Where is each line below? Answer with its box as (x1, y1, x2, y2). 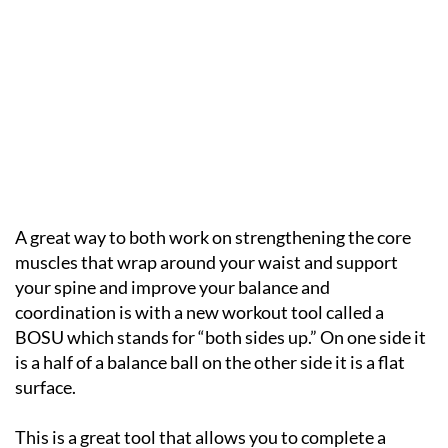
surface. (15, 376, 76, 398)
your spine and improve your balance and (15, 276, 330, 298)
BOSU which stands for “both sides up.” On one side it (15, 326, 426, 348)
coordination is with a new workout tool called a (15, 301, 384, 323)
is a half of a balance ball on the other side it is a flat (15, 351, 405, 373)
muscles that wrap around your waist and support (15, 251, 398, 273)
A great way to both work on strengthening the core (15, 226, 411, 248)
